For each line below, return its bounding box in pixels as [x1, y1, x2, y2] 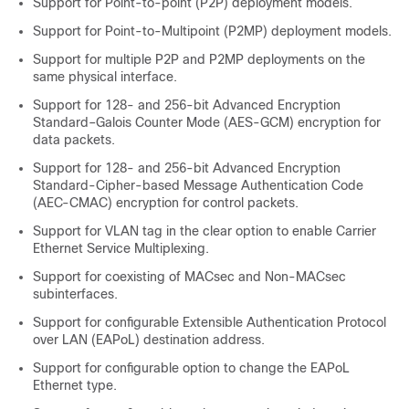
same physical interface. [33, 69, 177, 84]
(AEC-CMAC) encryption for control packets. [33, 195, 299, 210]
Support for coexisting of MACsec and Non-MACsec [33, 269, 346, 284]
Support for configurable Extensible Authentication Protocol [33, 315, 386, 330]
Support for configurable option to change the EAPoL [33, 361, 350, 375]
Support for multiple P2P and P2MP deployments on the [33, 52, 365, 67]
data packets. [33, 132, 115, 147]
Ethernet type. [33, 378, 117, 393]
